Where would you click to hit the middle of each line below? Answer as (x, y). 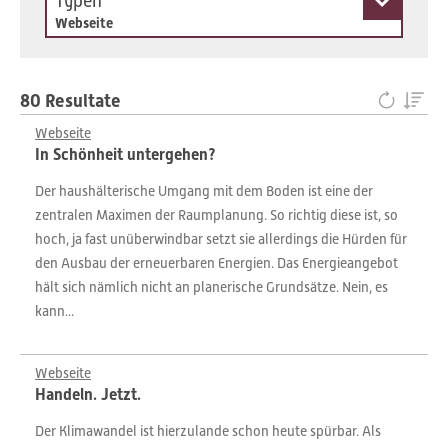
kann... (54, 311)
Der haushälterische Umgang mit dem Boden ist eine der (204, 191)
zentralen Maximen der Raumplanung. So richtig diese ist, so (216, 215)
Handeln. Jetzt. (88, 394)
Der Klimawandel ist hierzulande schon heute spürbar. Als (208, 431)
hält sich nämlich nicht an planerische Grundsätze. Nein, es (211, 287)
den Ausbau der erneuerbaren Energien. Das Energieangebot (216, 263)
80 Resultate (70, 100)
